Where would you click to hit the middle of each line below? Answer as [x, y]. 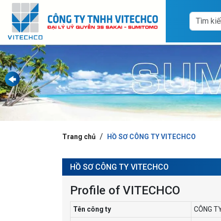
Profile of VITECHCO [125, 190]
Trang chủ [79, 136]
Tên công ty [92, 209]
